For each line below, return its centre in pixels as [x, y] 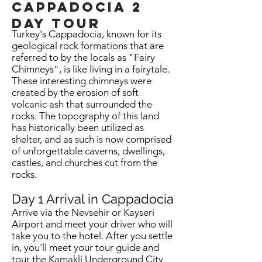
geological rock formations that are [88, 46]
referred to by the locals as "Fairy [83, 57]
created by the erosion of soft [75, 92]
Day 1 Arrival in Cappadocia [93, 199]
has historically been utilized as [78, 127]
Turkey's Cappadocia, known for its [87, 34]
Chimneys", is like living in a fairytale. [91, 69]
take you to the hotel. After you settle [92, 236]
